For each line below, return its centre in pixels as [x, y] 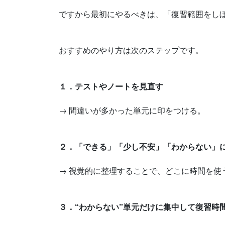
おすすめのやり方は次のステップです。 [131, 50]
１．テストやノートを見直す [111, 86]
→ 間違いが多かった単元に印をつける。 [132, 110]
